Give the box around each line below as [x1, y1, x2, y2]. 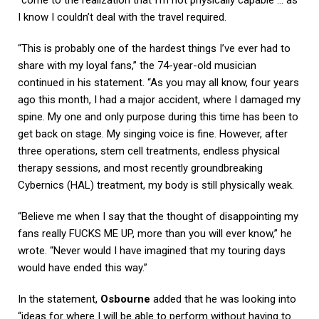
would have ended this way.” [18, 261, 147, 274]
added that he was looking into [150, 292, 296, 305]
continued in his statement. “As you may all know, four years [18, 75, 299, 89]
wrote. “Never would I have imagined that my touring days [18, 244, 286, 257]
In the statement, [18, 292, 100, 305]
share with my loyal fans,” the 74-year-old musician [18, 58, 256, 72]
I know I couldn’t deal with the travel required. [18, 10, 226, 23]
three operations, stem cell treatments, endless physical [18, 144, 280, 157]
